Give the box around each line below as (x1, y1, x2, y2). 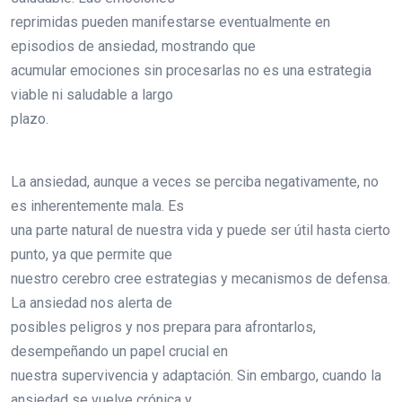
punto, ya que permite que (11, 246, 172, 264)
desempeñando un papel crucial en (11, 343, 228, 361)
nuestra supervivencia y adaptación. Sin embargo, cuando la (11, 367, 381, 385)
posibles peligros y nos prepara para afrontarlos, (11, 319, 316, 336)
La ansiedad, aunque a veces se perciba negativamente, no (11, 173, 379, 191)
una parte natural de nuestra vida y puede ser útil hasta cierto (11, 222, 390, 240)
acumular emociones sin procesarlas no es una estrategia (11, 62, 371, 80)
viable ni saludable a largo (11, 86, 173, 104)
